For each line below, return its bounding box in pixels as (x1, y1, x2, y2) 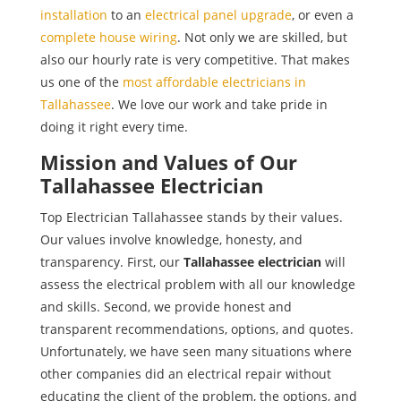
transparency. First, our (39, 253, 183, 271)
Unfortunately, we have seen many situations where (39, 343, 352, 361)
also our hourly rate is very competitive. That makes (39, 51, 350, 69)
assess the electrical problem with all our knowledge (39, 276, 355, 294)
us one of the (39, 73, 123, 91)
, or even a (291, 6, 354, 24)
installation (39, 6, 107, 24)
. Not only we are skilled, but (176, 29, 347, 47)
